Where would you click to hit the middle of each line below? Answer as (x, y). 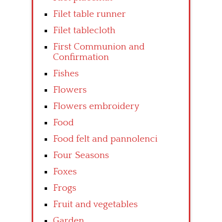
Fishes (66, 74)
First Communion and (99, 47)
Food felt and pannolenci (105, 139)
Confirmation (81, 57)
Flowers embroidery (96, 107)
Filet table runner (89, 14)
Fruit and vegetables (95, 205)
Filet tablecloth (84, 31)
